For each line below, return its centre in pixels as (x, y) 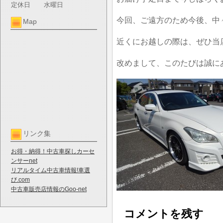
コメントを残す (164, 214)
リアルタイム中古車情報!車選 (51, 170)
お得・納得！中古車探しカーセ (53, 151)
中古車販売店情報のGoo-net (49, 189)
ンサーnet (24, 161)
